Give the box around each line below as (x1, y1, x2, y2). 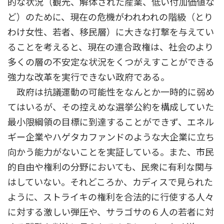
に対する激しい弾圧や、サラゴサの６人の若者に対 (7, 206, 214, 218)
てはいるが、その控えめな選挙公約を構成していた (7, 101, 214, 113)
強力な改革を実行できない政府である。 (7, 71, 169, 83)
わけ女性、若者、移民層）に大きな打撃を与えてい (7, 26, 214, 38)
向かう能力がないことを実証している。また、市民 (7, 146, 214, 158)
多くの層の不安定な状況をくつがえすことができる (7, 56, 214, 68)
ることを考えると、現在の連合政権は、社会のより (7, 41, 213, 53)
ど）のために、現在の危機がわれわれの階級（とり (7, 11, 213, 23)
